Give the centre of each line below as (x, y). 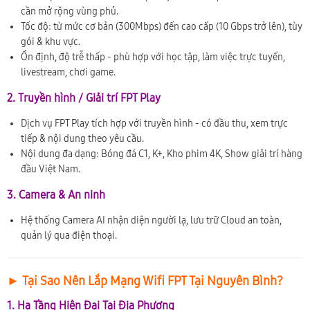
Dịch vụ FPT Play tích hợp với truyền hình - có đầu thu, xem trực (154, 123)
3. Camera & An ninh (56, 194)
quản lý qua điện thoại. (69, 235)
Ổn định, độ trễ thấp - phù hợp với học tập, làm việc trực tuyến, (153, 57)
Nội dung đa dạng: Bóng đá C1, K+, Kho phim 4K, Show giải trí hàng (162, 154)
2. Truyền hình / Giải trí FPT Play (84, 98)
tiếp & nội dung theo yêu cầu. (82, 138)
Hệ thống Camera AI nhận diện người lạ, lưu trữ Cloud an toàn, (151, 220)
